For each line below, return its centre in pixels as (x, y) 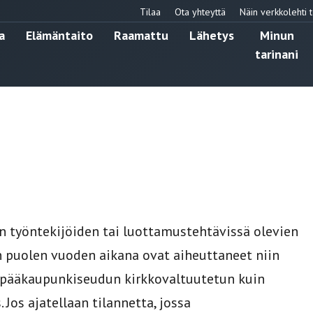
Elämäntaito (59, 35)
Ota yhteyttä (200, 12)
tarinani (277, 54)
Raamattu (141, 35)
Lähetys (212, 35)
